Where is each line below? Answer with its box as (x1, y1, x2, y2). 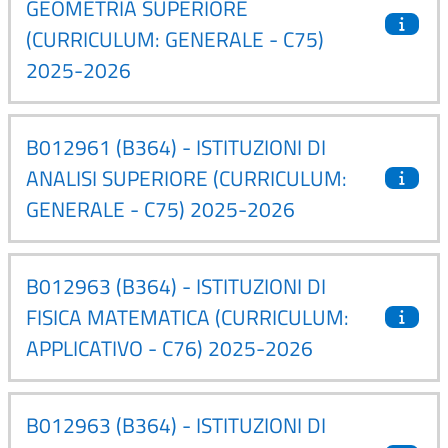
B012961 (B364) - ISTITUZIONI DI (26, 130, 326, 163)
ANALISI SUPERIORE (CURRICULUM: (26, 161, 347, 194)
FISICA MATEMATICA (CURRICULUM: (26, 300, 349, 333)
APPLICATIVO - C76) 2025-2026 (26, 331, 313, 364)
